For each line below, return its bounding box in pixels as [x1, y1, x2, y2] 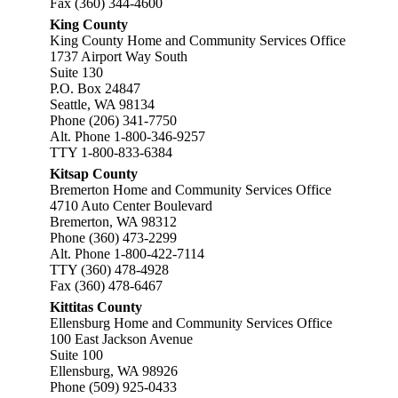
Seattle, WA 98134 [50, 97, 155, 112]
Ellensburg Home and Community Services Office [50, 315, 332, 330]
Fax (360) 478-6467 [50, 278, 163, 293]
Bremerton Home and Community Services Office [50, 182, 331, 197]
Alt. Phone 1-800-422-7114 [50, 246, 204, 261]
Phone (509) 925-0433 [50, 379, 177, 394]
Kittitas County [50, 299, 142, 314]
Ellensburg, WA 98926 [50, 363, 178, 378]
